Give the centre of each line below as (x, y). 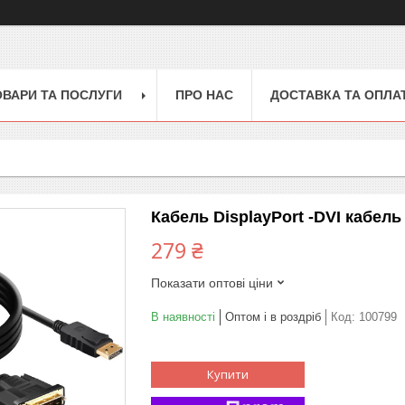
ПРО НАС (204, 94)
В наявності (183, 316)
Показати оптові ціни (212, 283)
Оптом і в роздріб (273, 316)
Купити (228, 374)
